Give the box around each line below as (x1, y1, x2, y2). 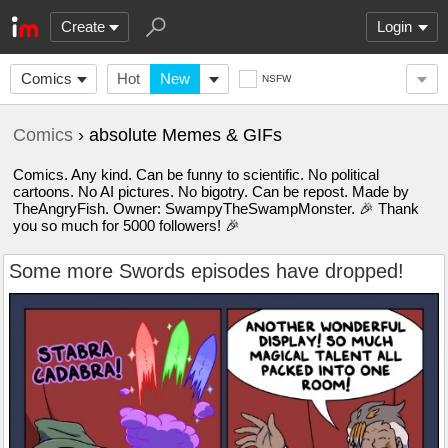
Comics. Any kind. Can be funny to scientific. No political (13, 166, 379, 183)
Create (61, 18, 105, 35)
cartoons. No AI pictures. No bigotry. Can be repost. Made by (13, 183, 409, 200)
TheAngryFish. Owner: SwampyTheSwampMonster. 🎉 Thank (13, 200, 419, 217)
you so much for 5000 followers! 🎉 (13, 217, 240, 234)
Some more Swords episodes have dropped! (9, 260, 404, 282)
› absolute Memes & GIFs (73, 125, 282, 145)
